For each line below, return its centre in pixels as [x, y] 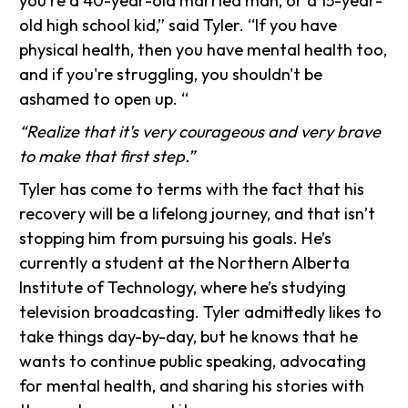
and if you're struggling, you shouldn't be [171, 74]
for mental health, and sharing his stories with [192, 385]
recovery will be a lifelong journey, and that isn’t [198, 213]
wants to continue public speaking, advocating [193, 361]
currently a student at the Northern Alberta [185, 262]
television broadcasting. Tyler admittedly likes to [201, 311]
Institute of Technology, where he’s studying [183, 287]
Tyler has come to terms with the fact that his [192, 189]
